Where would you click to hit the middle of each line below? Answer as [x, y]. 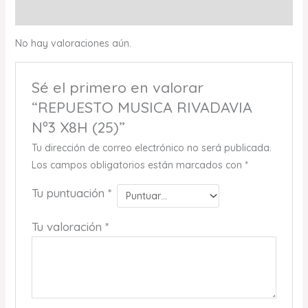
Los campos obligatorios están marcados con [138, 165]
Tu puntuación [69, 193]
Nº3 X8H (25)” [78, 128]
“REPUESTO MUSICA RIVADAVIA [142, 108]
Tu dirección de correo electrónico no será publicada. [151, 148]
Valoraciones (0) [53, 11]
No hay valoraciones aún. [73, 43]
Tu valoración [68, 227]
